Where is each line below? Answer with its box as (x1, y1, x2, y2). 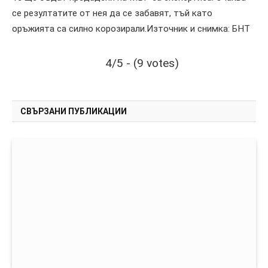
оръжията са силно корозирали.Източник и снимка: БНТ (12, 23, 250, 34)
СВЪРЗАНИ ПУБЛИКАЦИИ (20, 106, 127, 116)
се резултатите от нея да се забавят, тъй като (12, 7, 212, 19)
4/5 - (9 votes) (105, 56, 179, 70)
